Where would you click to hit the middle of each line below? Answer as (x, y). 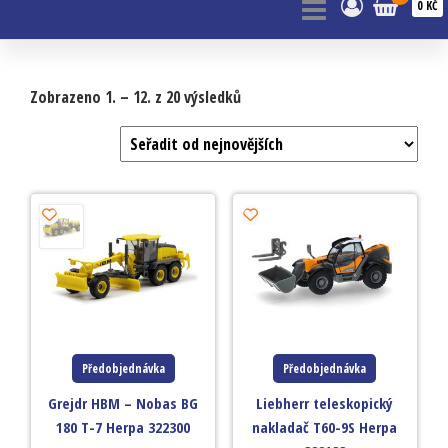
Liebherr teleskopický (325, 402)
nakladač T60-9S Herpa (325, 426)
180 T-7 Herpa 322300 (123, 426)
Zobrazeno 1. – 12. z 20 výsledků (135, 97)
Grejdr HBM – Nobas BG (123, 402)
